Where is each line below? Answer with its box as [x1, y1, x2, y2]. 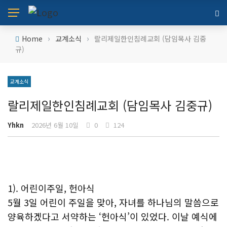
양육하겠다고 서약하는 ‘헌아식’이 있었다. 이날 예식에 [8, 210, 217, 223]
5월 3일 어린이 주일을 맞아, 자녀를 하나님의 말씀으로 [8, 196, 219, 209]
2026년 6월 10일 [31, 120, 79, 130]
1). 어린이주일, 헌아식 [8, 181, 95, 195]
